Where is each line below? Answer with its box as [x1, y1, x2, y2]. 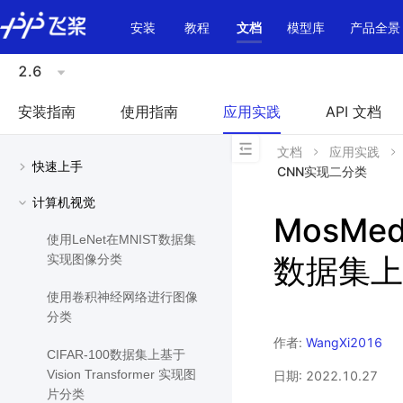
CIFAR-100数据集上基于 [47, 347, 185, 363]
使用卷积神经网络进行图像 [47, 290, 198, 305]
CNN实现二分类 [277, 164, 367, 179]
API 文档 [326, 103, 381, 121]
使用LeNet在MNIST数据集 [47, 232, 196, 247]
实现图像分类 [47, 252, 122, 267]
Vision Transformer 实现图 [47, 367, 196, 382]
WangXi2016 [306, 335, 382, 350]
